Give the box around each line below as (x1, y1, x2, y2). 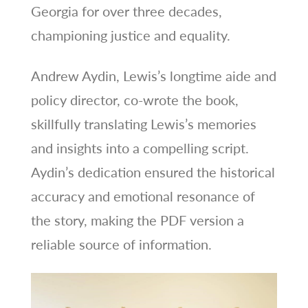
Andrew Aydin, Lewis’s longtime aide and (30, 67, 276, 85)
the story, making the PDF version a (30, 212, 244, 229)
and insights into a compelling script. (30, 140, 249, 157)
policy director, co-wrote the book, (30, 91, 239, 109)
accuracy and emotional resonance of (30, 188, 255, 205)
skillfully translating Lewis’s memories (30, 115, 256, 133)
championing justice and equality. (30, 27, 230, 44)
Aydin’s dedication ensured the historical (30, 164, 275, 181)
